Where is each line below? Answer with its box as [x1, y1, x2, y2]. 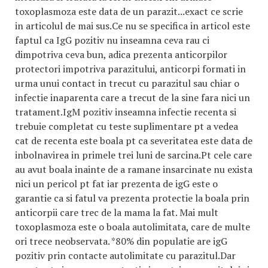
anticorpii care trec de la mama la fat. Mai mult [15, 206, 218, 219]
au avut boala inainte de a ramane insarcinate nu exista [15, 163, 252, 176]
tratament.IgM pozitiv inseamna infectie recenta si [15, 105, 236, 118]
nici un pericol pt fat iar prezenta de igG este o [15, 177, 218, 190]
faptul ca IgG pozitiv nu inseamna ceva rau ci [15, 33, 209, 47]
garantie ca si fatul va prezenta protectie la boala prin [15, 191, 249, 205]
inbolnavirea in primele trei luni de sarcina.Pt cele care [15, 148, 252, 162]
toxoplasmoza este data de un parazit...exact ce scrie [15, 5, 243, 18]
